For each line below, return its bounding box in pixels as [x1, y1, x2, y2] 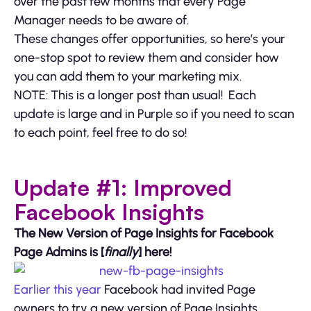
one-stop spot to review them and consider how [14, 49, 279, 65]
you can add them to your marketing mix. [14, 68, 242, 84]
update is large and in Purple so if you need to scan [14, 106, 294, 121]
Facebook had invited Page [101, 281, 255, 297]
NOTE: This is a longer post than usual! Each [14, 87, 256, 103]
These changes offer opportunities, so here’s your [14, 31, 285, 47]
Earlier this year [14, 281, 101, 297]
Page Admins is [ [14, 244, 104, 260]
